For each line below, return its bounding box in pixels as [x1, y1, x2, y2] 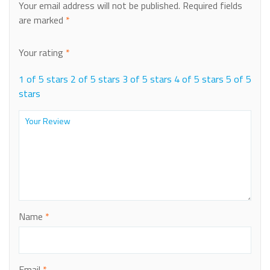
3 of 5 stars [122, 72, 172, 87]
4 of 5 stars [174, 72, 224, 87]
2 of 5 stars [71, 72, 120, 87]
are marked [19, 13, 66, 28]
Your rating [19, 45, 66, 60]
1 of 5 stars [19, 72, 68, 87]
